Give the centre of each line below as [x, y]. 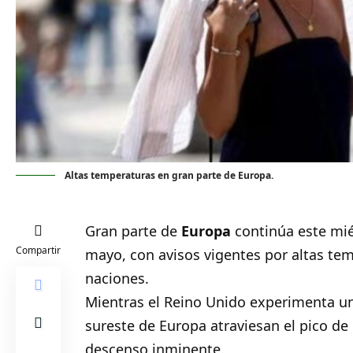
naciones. [117, 279]
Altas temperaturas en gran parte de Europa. [169, 176]
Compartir [38, 251]
